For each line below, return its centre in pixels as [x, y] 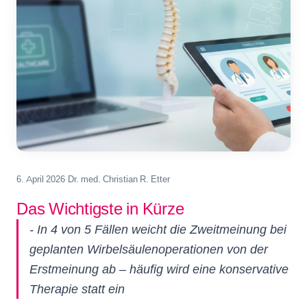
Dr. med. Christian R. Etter [119, 179]
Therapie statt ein [77, 289]
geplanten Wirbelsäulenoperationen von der [149, 249]
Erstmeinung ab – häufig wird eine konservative [159, 269]
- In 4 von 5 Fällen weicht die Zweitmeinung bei [158, 229]
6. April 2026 [41, 179]
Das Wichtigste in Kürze [100, 209]
